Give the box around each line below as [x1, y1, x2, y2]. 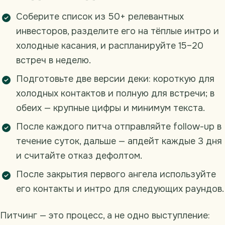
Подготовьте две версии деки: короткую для [16, 73, 214, 84]
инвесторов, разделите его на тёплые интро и [16, 25, 219, 37]
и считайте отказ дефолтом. [16, 150, 142, 161]
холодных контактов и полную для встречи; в [16, 87, 214, 99]
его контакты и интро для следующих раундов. [16, 183, 224, 194]
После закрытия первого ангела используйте [16, 168, 216, 180]
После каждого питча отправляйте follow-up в [16, 121, 221, 132]
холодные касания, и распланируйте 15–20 [16, 40, 203, 51]
